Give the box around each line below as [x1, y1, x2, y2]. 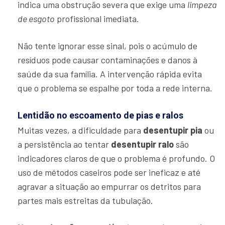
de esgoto [18, 13, 55, 25]
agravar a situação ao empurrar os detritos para [18, 181, 201, 192]
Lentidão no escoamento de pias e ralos [18, 110, 183, 121]
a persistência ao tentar [18, 139, 111, 150]
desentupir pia [143, 125, 202, 136]
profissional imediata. [55, 13, 139, 25]
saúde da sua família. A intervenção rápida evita [18, 68, 202, 80]
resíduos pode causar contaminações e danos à [18, 54, 197, 66]
